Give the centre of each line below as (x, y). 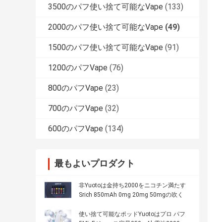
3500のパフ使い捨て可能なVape (106, 7)
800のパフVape (76, 88)
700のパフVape (76, 109)
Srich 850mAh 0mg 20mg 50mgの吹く (131, 195)
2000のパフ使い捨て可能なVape (106, 27)
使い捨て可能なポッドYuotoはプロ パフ (132, 214)
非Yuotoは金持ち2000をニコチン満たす (132, 186)
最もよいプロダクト (95, 164)
